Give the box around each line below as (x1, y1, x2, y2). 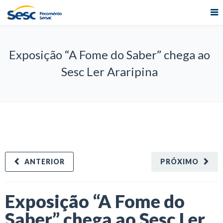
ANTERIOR (24, 157, 65, 166)
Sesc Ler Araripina (61, 64, 158, 79)
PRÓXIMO (160, 157, 199, 166)
